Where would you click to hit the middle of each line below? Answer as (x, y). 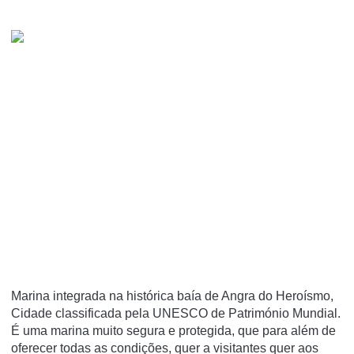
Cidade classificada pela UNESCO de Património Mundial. (176, 313)
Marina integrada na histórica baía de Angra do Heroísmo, (172, 296)
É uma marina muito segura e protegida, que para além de (173, 330)
